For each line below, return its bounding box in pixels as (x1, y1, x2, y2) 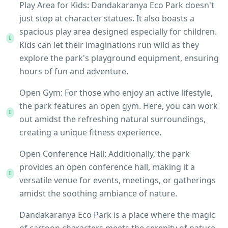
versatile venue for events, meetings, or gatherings (19, 175, 216, 186)
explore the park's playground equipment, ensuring (19, 52, 219, 64)
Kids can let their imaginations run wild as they (19, 39, 199, 50)
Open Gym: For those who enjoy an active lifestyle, (19, 87, 213, 98)
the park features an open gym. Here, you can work (19, 100, 218, 111)
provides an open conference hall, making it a (19, 161, 195, 173)
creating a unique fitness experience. (19, 127, 161, 138)
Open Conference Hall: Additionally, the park (19, 148, 190, 159)
